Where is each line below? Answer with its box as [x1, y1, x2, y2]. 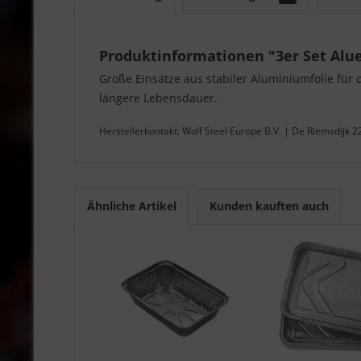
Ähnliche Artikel [87, 197, 176, 214]
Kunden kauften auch [210, 197, 329, 214]
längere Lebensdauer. [99, 89, 218, 106]
